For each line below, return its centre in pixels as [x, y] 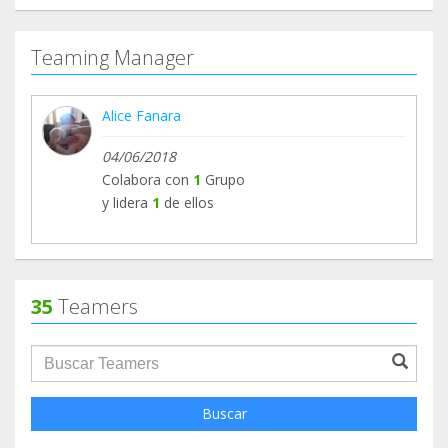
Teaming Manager [112, 58]
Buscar [224, 414]
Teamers [95, 307]
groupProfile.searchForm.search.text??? [189, 355]
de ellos [189, 203]
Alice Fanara [141, 116]
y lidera [125, 203]
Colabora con [145, 180]
